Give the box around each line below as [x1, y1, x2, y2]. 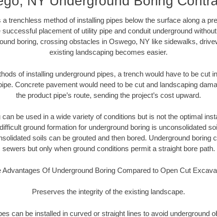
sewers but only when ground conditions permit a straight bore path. [2, 144, 215, 153]
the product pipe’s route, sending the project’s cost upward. [16, 91, 201, 99]
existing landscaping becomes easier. [49, 48, 168, 57]
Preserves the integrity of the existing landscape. [32, 187, 185, 196]
